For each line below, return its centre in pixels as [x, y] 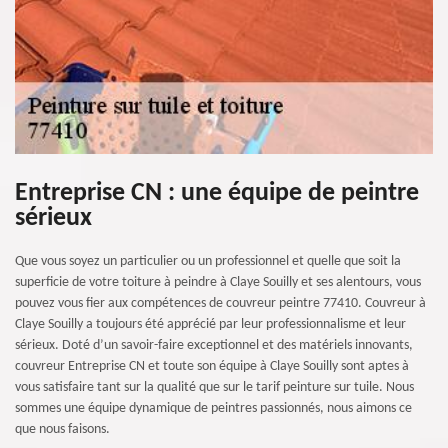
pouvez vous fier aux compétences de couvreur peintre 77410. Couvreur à [220, 303]
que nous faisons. [62, 429]
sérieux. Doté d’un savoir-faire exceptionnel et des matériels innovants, [214, 345]
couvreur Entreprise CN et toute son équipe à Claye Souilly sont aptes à [212, 366]
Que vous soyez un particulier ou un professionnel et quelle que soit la [208, 261]
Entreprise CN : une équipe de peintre [217, 193]
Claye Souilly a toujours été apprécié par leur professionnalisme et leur [210, 324]
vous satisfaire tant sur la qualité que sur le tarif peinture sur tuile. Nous [214, 387]
